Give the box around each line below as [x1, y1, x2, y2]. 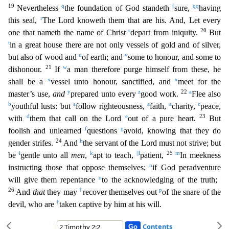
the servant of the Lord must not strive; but [83, 139, 221, 147]
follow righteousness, [75, 102, 148, 110]
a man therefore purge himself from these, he [67, 65, 221, 74]
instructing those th [8, 163, 73, 172]
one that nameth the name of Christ [8, 28, 129, 37]
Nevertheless [17, 4, 62, 12]
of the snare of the [162, 188, 221, 196]
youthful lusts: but [11, 102, 73, 110]
